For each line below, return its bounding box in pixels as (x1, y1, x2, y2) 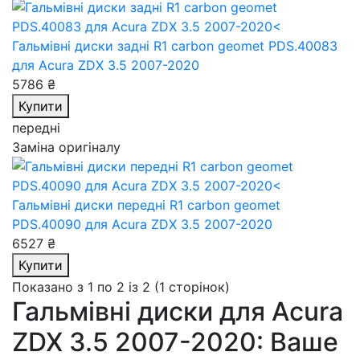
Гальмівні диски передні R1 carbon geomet (12, 197, 280, 213)
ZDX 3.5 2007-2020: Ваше (12, 326, 338, 358)
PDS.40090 (12, 216, 85, 232)
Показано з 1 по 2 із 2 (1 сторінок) (12, 279, 230, 295)
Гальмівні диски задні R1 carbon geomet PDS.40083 (12, 38, 337, 54)
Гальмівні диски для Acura (12, 296, 343, 327)
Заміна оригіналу (12, 139, 121, 155)
